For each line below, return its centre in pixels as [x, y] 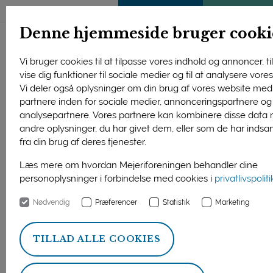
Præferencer [116, 202]
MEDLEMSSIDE [160, 11]
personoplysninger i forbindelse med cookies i [117, 179]
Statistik [176, 202]
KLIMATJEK [238, 11]
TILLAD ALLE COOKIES [97, 239]
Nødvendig [51, 202]
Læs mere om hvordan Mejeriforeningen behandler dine [139, 165]
